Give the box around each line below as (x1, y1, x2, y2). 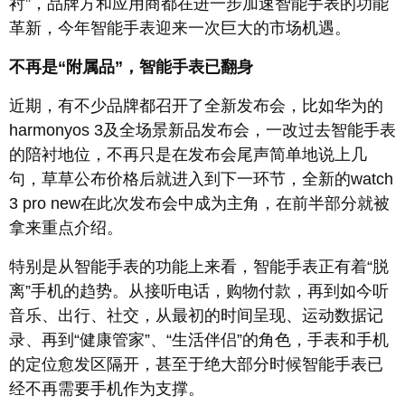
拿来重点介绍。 (9, 219, 123, 238)
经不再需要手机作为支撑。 (9, 380, 204, 399)
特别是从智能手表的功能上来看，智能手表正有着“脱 (9, 258, 389, 277)
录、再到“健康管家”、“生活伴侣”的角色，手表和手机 (9, 331, 389, 350)
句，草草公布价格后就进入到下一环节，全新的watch (9, 170, 393, 189)
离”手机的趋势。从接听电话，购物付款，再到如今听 (9, 282, 389, 301)
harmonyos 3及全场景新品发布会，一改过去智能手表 (9, 121, 396, 140)
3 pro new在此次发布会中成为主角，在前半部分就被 (9, 194, 390, 213)
